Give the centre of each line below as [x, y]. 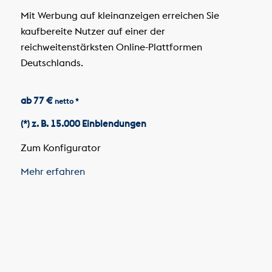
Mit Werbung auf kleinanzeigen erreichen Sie [120, 15]
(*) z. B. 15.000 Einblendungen [83, 124]
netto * [66, 101]
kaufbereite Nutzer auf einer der [93, 31]
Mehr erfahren [54, 172]
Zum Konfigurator [62, 147]
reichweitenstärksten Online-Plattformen [111, 46]
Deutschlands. [52, 62]
